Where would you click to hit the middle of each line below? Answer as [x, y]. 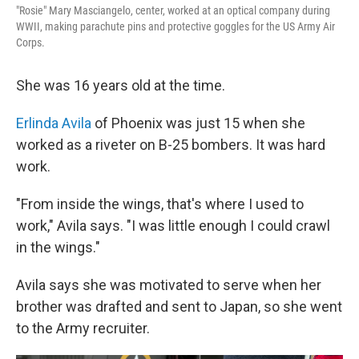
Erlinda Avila [54, 123]
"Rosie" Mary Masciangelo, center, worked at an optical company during [173, 11]
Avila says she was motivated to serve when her [169, 285]
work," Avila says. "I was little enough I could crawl [173, 226]
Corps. [30, 43]
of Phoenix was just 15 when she [198, 123]
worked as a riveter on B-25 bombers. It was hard [171, 145]
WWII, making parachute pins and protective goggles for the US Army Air [175, 27]
